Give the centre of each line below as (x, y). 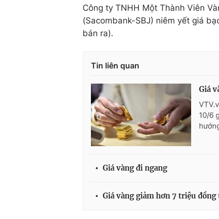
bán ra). (98, 33)
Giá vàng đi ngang (135, 168)
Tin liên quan (115, 65)
